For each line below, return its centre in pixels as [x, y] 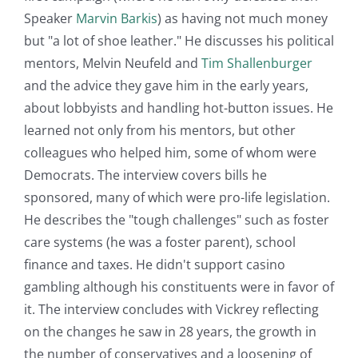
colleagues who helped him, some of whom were [170, 152]
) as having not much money [243, 18]
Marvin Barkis [117, 18]
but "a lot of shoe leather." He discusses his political [179, 40]
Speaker [50, 18]
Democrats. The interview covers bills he [145, 175]
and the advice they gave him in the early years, [166, 85]
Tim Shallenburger [257, 63]
